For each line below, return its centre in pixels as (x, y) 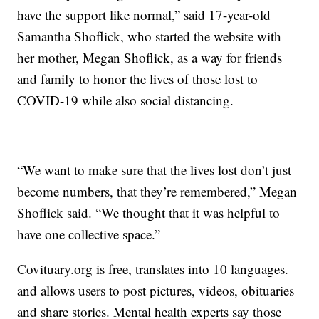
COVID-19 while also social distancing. (126, 100)
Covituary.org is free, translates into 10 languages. (153, 268)
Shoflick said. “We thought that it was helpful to (149, 212)
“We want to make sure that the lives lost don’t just (155, 169)
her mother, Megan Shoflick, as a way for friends (150, 57)
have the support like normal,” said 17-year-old (144, 14)
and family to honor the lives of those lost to (138, 78)
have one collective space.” (89, 234)
